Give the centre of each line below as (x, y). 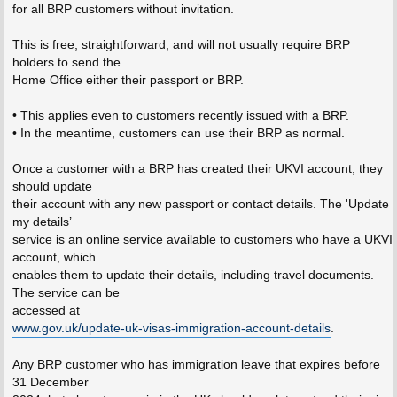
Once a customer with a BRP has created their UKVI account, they (197, 169)
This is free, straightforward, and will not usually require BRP (181, 45)
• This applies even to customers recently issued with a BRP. (180, 116)
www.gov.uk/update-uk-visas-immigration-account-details (171, 328)
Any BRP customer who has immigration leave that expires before (196, 365)
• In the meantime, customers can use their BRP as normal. (178, 133)
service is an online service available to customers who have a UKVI (202, 240)
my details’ (42, 222)
